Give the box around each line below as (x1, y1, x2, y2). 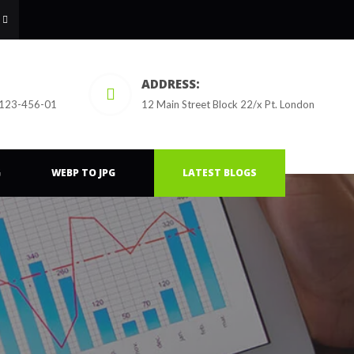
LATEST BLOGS (183, 166, 257, 179)
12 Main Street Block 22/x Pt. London (141, 98, 314, 111)
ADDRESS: (141, 76, 200, 92)
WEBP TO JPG (51, 166, 115, 179)
